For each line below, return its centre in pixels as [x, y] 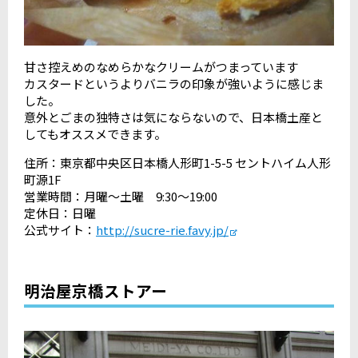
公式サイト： [60, 229]
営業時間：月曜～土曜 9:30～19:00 [121, 196]
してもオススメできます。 [95, 133]
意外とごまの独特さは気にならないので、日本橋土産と [173, 117]
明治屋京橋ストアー [95, 290]
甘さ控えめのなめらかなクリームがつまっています [161, 66]
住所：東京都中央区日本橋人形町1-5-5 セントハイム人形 [177, 162]
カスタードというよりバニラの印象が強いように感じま [174, 83]
